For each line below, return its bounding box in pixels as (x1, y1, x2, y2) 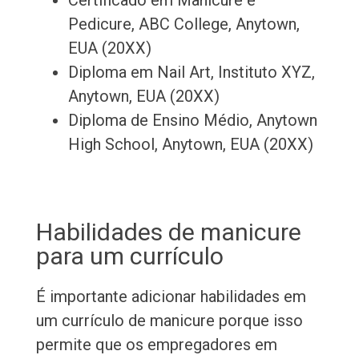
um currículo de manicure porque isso (35, 311, 303, 331)
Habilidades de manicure (35, 218, 301, 247)
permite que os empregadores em (35, 335, 277, 355)
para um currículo (35, 242, 224, 271)
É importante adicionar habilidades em (35, 287, 306, 307)
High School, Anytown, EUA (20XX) (67, 135, 313, 155)
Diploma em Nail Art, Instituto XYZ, (67, 63, 315, 83)
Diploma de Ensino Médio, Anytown (67, 111, 317, 131)
